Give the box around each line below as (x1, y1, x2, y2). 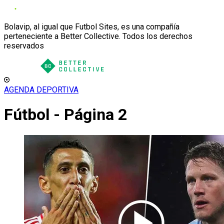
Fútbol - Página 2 (4, 105, 127, 124)
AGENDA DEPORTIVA (4, 85, 78, 94)
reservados (4, 41, 44, 50)
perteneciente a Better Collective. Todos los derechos (4, 31, 192, 41)
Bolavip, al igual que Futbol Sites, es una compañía (4, 22, 179, 31)
